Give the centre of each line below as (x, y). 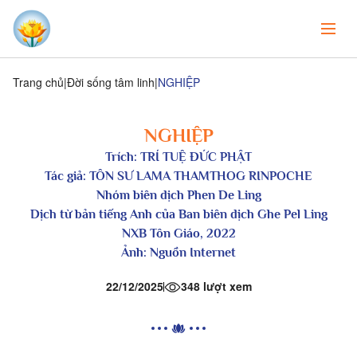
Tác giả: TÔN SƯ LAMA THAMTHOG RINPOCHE (178, 176)
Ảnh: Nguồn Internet (178, 253)
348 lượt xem (216, 286)
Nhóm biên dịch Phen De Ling (178, 195)
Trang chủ (38, 82)
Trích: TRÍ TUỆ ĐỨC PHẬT (178, 157)
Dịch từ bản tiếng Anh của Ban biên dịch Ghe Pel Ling (178, 214)
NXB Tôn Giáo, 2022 (178, 233)
